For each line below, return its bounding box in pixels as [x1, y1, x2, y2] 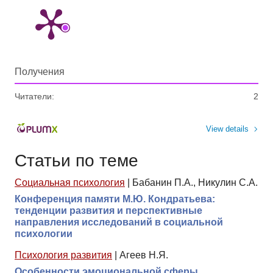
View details [206, 124, 249, 134]
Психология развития [15, 249, 112, 260]
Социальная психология [15, 177, 125, 188]
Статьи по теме [15, 151, 138, 171]
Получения [15, 66, 65, 77]
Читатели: [15, 91, 54, 101]
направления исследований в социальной [15, 216, 223, 227]
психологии [15, 228, 73, 239]
